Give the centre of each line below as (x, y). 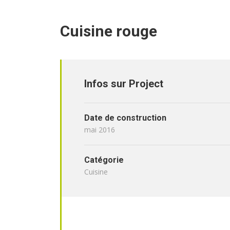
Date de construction (125, 118)
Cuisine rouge (109, 31)
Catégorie (104, 160)
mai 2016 (100, 130)
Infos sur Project (124, 84)
